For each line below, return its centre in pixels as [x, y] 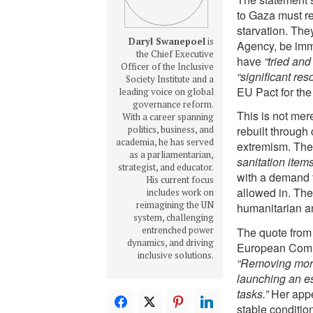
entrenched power [177, 230]
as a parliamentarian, [171, 154]
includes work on [180, 192]
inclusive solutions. [175, 255]
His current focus [180, 179]
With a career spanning [168, 116]
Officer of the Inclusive [167, 66]
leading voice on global [166, 91]
